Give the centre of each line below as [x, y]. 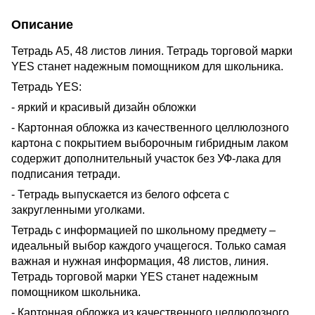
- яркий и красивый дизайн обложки [104, 107]
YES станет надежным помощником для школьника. [147, 66]
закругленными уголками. [78, 210]
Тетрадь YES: [46, 86]
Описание [42, 24]
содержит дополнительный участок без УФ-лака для [146, 158]
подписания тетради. [66, 174]
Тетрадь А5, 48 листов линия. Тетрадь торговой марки [152, 51]
